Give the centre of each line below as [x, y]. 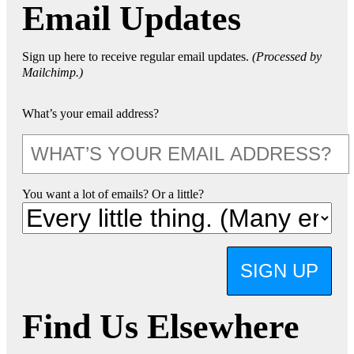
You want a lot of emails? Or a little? [113, 194]
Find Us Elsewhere [161, 326]
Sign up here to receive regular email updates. [137, 56]
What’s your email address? [90, 113]
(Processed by [287, 56]
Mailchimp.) [53, 72]
